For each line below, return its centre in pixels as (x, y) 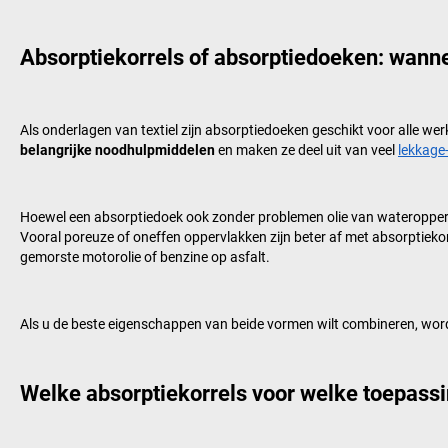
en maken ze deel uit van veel (306, 150)
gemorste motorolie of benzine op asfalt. (145, 257)
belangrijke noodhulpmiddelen (117, 150)
